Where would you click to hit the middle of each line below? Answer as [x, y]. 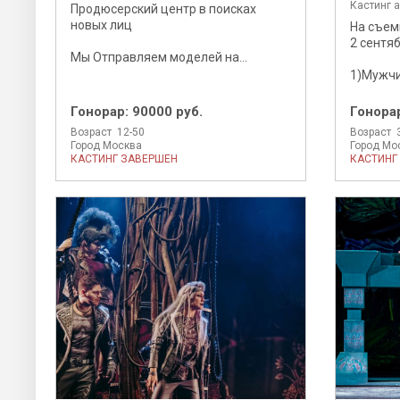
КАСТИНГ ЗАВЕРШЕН [124, 158]
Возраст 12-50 [108, 132]
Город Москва [106, 145]
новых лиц [101, 25]
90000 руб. [167, 111]
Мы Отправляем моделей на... [159, 57]
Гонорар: [101, 111]
